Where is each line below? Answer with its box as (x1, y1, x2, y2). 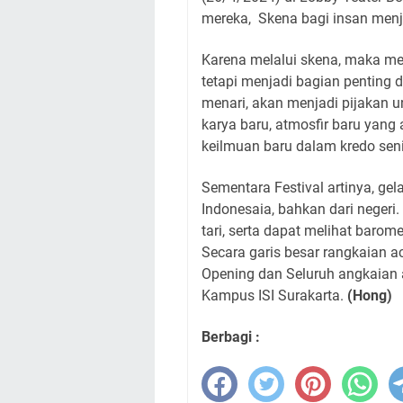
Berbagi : (201, 327, 260, 345)
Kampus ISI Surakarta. (201, 286, 347, 304)
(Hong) (347, 286, 392, 304)
